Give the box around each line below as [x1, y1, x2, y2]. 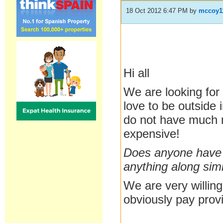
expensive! [123, 127, 180, 140]
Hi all [123, 66, 150, 80]
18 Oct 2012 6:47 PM [126, 7, 188, 14]
